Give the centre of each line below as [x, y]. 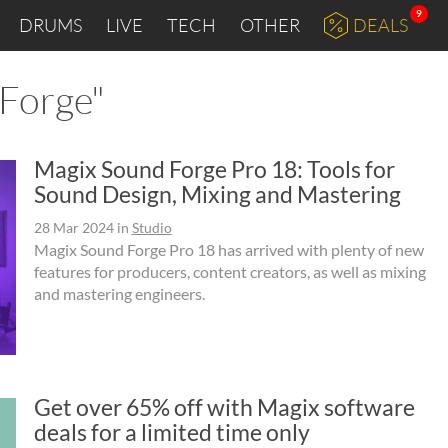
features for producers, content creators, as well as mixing [229, 271]
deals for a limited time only [171, 431]
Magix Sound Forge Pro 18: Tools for [214, 169]
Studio [151, 227]
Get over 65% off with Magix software [224, 406]
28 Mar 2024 [73, 227]
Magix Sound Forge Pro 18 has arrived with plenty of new [228, 249]
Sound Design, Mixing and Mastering [217, 194]
